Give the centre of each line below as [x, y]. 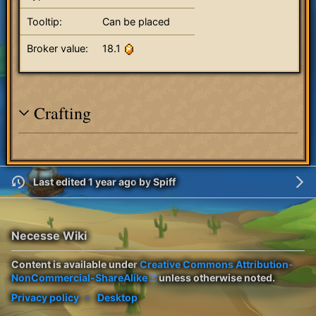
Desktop [117, 297]
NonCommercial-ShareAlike [79, 277]
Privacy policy [45, 297]
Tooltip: [44, 22]
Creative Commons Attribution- [217, 264]
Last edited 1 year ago [85, 182]
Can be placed [136, 22]
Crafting [62, 113]
